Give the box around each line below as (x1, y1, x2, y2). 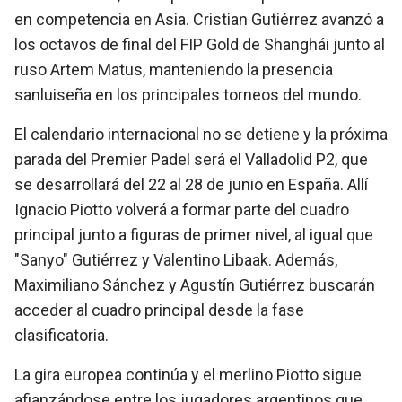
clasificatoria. (14, 326, 109, 345)
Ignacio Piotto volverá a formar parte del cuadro (14, 200, 349, 219)
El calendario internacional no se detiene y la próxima (14, 125, 388, 144)
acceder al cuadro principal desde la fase (14, 301, 304, 319)
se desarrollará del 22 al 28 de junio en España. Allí (14, 175, 368, 194)
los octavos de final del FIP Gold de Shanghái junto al (14, 35, 385, 54)
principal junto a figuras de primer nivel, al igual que (14, 225, 373, 244)
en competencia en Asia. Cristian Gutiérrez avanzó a (14, 10, 384, 29)
